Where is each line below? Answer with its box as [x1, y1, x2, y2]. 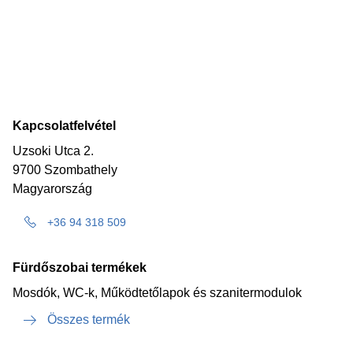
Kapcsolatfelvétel [13, 119, 116, 132]
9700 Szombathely [13, 163, 117, 176]
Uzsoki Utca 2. [13, 144, 94, 158]
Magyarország [13, 182, 92, 195]
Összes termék [47, 313, 130, 326]
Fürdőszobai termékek [13, 261, 147, 274]
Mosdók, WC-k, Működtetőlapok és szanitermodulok [13, 286, 302, 299]
